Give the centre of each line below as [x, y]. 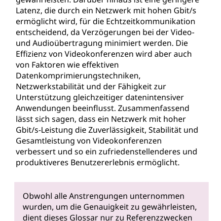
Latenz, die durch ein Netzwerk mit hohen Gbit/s [106, 10]
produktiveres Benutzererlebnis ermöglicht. [98, 162]
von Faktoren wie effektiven [67, 65]
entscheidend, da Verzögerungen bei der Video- [105, 32]
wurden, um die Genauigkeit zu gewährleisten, [110, 207]
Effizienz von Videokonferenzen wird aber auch [104, 54]
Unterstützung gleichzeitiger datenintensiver [100, 97]
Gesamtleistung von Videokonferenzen [89, 141]
